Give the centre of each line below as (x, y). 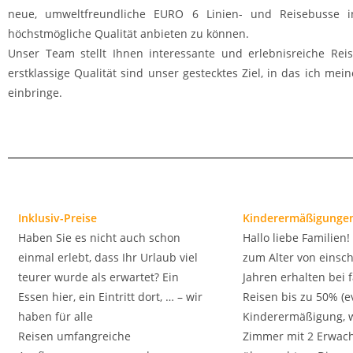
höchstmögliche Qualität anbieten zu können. (128, 33)
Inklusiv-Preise (58, 218)
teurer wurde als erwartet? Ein (98, 277)
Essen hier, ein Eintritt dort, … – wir (110, 297)
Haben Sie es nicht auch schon (99, 238)
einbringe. (35, 93)
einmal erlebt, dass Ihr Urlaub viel (108, 257)
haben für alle (56, 316)
